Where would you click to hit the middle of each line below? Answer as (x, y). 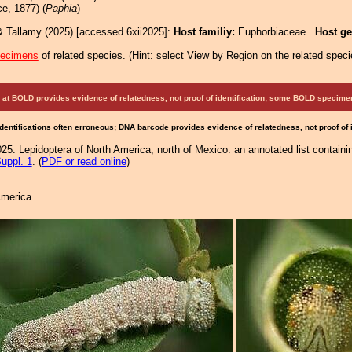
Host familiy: (206, 32)
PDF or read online (84, 161)
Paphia (61, 8)
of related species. (83, 55)
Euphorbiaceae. (277, 32)
